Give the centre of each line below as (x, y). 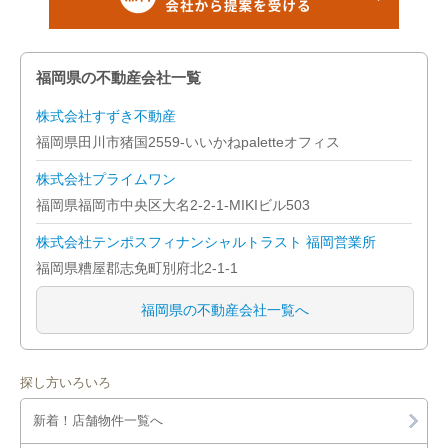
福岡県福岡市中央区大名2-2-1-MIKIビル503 (173, 205)
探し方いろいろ (65, 382)
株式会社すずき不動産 (106, 116)
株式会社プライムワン (106, 179)
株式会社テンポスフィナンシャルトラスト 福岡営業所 (206, 242)
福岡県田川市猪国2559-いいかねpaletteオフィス (188, 142)
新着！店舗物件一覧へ (98, 420)
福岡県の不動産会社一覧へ (225, 310)
